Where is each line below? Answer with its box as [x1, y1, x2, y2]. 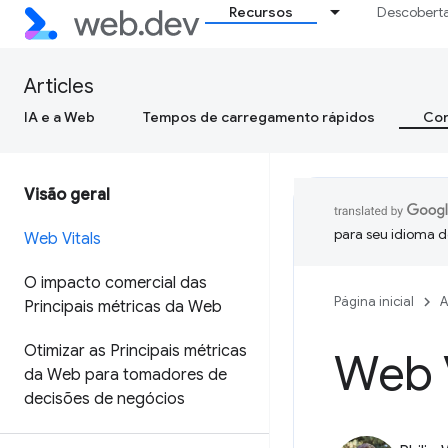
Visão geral [24, 185, 110, 205]
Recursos [229, 3, 294, 21]
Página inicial [334, 293, 414, 310]
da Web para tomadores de [24, 365, 227, 385]
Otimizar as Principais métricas [24, 341, 247, 361]
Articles [24, 74, 94, 99]
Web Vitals [24, 229, 101, 249]
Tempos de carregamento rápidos [143, 108, 375, 126]
